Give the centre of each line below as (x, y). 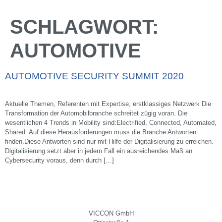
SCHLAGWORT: (84, 27)
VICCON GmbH (111, 214)
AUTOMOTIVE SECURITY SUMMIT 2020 (94, 76)
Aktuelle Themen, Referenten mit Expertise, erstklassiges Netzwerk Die (108, 104)
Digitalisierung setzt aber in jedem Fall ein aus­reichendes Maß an (99, 151)
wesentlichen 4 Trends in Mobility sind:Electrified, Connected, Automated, (111, 122)
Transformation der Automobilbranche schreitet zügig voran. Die (96, 113)
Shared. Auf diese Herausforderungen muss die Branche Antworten (101, 132)
